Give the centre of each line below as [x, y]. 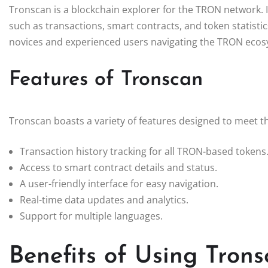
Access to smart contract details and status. [118, 167]
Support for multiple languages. [91, 216]
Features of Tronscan [106, 80]
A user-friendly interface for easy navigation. [119, 183]
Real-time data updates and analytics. [104, 200]
